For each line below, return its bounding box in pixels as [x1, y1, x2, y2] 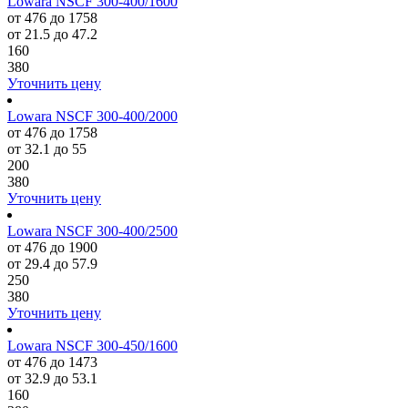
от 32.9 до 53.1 [7, 371, 97, 386]
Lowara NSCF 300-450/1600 [7, 338, 178, 353]
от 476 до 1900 [7, 240, 97, 255]
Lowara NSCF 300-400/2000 [7, 108, 178, 124]
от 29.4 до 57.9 [7, 256, 97, 271]
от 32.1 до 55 [7, 141, 87, 157]
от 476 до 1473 [7, 354, 97, 370]
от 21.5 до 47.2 [7, 26, 97, 42]
